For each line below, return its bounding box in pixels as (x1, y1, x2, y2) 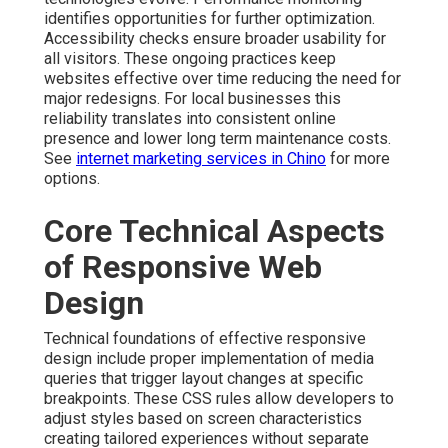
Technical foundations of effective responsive (44, 329, 366, 349)
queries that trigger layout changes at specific (44, 369, 363, 389)
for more (326, 149, 390, 169)
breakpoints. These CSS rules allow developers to (44, 389, 394, 409)
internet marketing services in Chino (76, 149, 326, 169)
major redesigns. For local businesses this (44, 89, 341, 109)
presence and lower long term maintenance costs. (44, 129, 391, 149)
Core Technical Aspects (44, 212, 385, 251)
